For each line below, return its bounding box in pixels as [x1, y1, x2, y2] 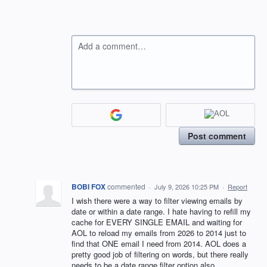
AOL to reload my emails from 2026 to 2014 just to [72, 226, 246, 238]
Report [228, 181, 247, 191]
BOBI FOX [72, 181, 105, 192]
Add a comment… [78, 40, 146, 52]
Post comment [188, 129, 246, 142]
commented [107, 181, 147, 191]
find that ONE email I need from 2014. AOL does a [72, 237, 246, 249]
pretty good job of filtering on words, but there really [72, 248, 249, 260]
